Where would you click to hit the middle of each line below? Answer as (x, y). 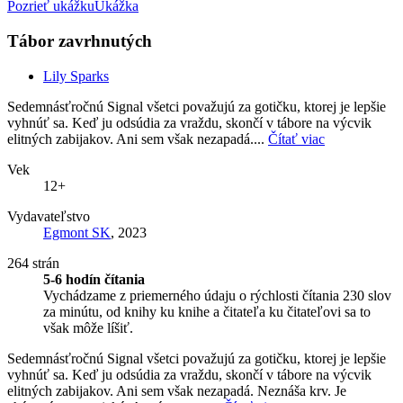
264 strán (33, 263)
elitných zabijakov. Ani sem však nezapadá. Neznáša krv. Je (177, 390)
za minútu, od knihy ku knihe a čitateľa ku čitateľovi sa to (207, 311)
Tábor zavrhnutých (80, 41)
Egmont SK (77, 232)
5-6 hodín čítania (94, 279)
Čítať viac (296, 139)
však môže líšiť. (88, 327)
